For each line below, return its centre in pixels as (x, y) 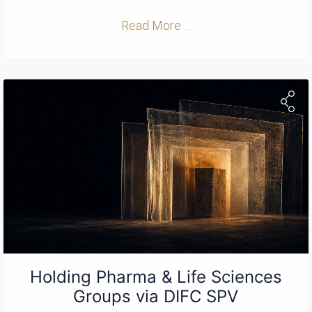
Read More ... (156, 26)
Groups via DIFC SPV (156, 297)
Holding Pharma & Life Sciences (156, 277)
